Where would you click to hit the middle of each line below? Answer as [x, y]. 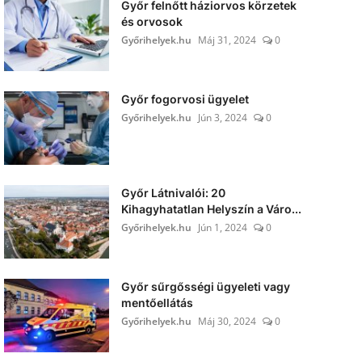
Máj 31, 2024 [227, 40]
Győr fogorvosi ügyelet [185, 99]
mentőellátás [157, 303]
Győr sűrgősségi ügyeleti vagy [205, 286]
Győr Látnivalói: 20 [173, 193]
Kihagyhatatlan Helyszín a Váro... [211, 209]
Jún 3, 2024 [222, 118]
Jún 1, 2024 [222, 227]
